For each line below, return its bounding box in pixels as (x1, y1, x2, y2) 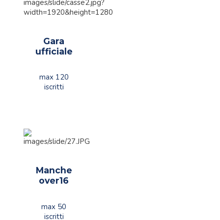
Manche (35, 165, 72, 176)
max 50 (41, 201, 67, 212)
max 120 (39, 72, 69, 82)
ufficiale (35, 46, 73, 56)
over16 (39, 175, 69, 186)
